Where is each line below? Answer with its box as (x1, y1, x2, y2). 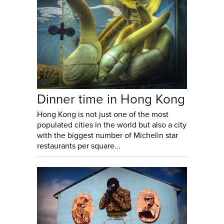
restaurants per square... (37, 141, 120, 151)
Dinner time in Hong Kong (37, 91, 185, 107)
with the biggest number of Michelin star (37, 130, 178, 141)
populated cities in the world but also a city (37, 120, 186, 130)
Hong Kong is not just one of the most (37, 109, 168, 120)
